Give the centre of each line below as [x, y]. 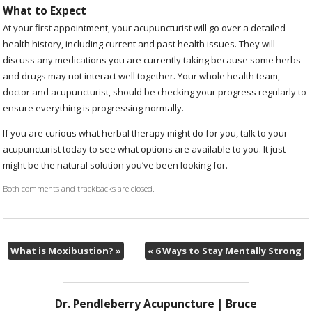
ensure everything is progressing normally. [95, 108]
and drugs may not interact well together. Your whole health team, [142, 76]
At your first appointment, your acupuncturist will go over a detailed [145, 28]
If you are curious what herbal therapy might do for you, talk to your [146, 133]
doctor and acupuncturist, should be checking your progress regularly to [155, 92]
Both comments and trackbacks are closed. [79, 188]
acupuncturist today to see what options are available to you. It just [145, 149]
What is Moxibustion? [63, 250]
